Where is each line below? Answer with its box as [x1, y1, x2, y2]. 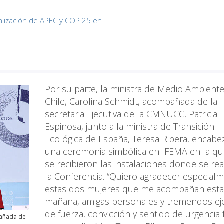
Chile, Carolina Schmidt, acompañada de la [45, 95, 217, 108]
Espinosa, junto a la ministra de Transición [45, 120, 214, 133]
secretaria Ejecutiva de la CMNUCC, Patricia [45, 108, 217, 120]
